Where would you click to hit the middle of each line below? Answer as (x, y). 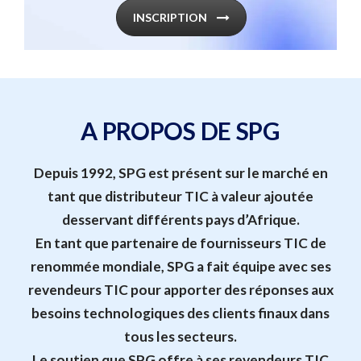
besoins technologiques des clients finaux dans (180, 313)
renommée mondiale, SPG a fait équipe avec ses (180, 266)
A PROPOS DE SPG (180, 130)
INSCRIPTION (170, 18)
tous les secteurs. (180, 336)
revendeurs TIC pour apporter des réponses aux (180, 289)
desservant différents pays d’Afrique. (180, 219)
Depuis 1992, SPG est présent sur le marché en (180, 172)
